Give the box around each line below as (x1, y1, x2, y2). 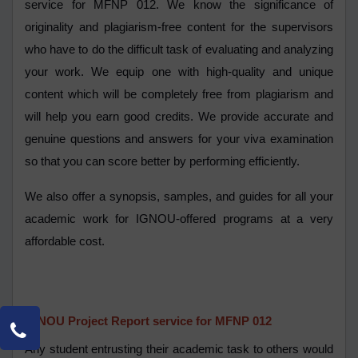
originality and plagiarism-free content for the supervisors (25, 21, 333, 34)
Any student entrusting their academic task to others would (25, 343, 333, 356)
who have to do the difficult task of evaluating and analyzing (25, 43, 333, 57)
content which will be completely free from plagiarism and (25, 88, 333, 101)
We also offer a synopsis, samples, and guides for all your (25, 190, 333, 204)
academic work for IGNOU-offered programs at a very (25, 213, 333, 226)
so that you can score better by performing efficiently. (25, 155, 303, 169)
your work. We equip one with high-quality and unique (25, 66, 333, 79)
